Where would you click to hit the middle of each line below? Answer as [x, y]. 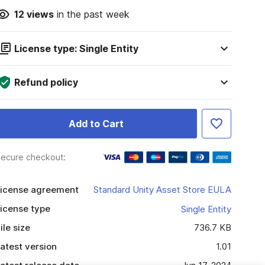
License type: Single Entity [76, 49]
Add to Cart [96, 124]
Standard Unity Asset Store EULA [162, 190]
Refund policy [46, 82]
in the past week [91, 14]
